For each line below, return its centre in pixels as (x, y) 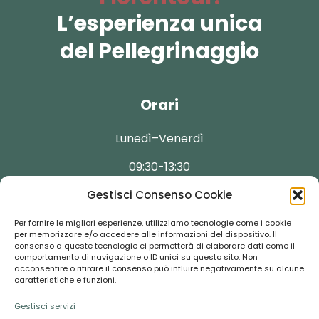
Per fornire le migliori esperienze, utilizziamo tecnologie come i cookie (153, 223)
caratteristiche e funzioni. (65, 280)
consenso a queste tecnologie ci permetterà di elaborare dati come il (155, 246)
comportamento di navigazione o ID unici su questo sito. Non (136, 257)
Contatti (159, 247)
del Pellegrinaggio (159, 52)
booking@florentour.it (159, 288)
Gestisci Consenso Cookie (159, 195)
